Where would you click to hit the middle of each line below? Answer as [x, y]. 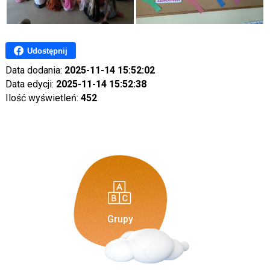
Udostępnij [47, 51]
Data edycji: [30, 84]
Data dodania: [35, 71]
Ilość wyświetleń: [43, 98]
